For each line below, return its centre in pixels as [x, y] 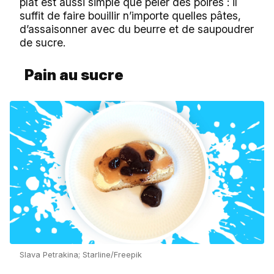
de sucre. [43, 42]
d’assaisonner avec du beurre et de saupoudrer [137, 29]
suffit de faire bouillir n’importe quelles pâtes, [130, 15]
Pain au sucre [74, 75]
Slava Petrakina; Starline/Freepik [81, 254]
